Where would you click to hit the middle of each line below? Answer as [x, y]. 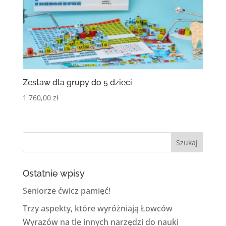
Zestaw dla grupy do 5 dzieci [77, 83]
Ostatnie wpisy [53, 174]
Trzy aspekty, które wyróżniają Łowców [97, 209]
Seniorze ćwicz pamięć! [66, 191]
